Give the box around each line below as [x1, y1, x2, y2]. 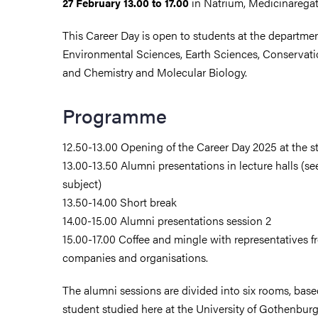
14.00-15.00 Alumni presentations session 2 [62, 212, 271, 229]
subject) [62, 175, 102, 192]
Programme [62, 100, 167, 129]
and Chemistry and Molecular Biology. [62, 63, 247, 80]
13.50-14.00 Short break [62, 193, 177, 210]
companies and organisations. [62, 248, 208, 265]
